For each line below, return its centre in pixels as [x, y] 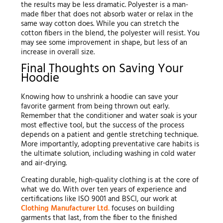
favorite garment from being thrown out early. [95, 106]
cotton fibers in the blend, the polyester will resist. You [110, 34]
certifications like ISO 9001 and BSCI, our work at [99, 199]
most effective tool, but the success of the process [102, 125]
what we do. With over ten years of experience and [104, 189]
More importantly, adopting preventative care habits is [110, 144]
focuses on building [142, 208]
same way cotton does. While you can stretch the [100, 24]
